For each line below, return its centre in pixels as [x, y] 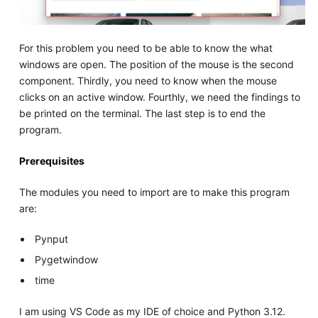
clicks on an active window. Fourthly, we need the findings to [159, 97]
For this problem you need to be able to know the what [146, 48]
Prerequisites [51, 161]
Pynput [52, 239]
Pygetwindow [67, 260]
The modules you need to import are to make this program [154, 192]
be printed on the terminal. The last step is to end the [142, 114]
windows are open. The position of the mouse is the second [156, 65]
